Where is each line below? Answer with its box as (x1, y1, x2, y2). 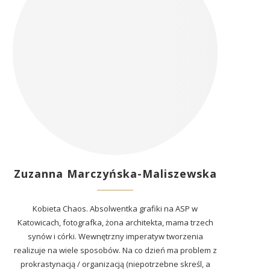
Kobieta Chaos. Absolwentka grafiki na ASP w (33, 203, 198, 214)
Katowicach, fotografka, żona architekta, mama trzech (17, 217, 213, 228)
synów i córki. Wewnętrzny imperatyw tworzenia (27, 231, 203, 242)
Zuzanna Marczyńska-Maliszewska (13, 166, 217, 181)
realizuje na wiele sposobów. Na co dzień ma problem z (13, 245, 217, 256)
